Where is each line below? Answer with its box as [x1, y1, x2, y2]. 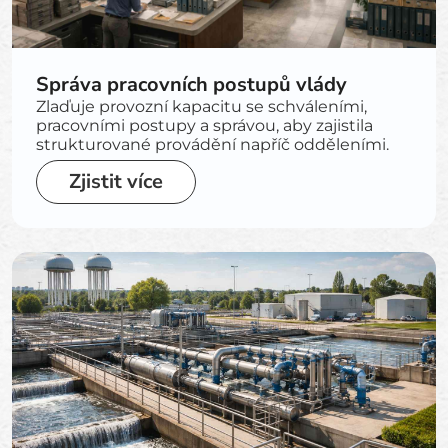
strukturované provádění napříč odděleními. [36, 135, 389, 154]
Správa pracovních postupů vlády [36, 71, 347, 98]
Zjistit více [69, 168, 163, 195]
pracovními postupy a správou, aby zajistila [36, 116, 373, 135]
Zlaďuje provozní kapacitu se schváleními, [36, 97, 367, 116]
